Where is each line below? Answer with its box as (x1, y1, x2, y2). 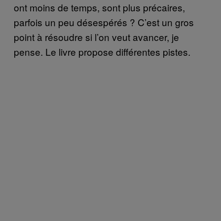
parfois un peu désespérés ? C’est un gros (14, 15, 194, 29)
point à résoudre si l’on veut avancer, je (14, 30, 179, 43)
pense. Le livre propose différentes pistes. (14, 44, 190, 58)
